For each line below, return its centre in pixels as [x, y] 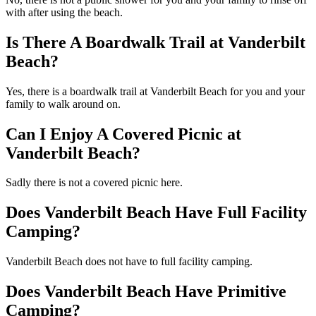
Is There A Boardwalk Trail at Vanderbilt [156, 42]
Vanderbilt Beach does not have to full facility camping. [129, 262]
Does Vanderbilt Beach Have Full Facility [156, 213]
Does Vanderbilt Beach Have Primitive [146, 292]
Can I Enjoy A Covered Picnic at [123, 134]
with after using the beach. [64, 12]
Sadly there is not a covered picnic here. [94, 183]
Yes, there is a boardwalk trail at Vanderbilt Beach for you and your [155, 91]
